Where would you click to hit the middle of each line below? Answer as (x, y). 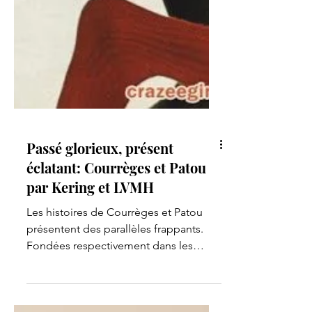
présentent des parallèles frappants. (115, 301)
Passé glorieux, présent (100, 220)
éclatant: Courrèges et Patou (116, 240)
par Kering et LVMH (90, 259)
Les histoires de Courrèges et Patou (115, 284)
